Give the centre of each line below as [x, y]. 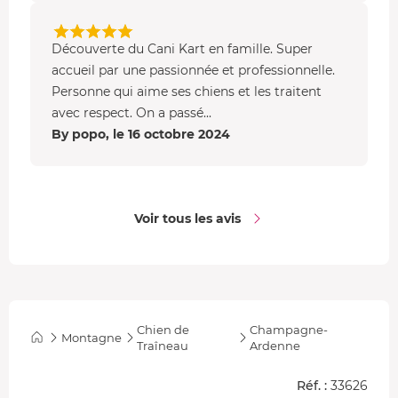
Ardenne [275, 345]
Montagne [92, 337]
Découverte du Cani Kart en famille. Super [182, 48]
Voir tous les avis [187, 218]
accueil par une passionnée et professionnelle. [193, 70]
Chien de [163, 329]
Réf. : [312, 385]
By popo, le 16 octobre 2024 [141, 134]
